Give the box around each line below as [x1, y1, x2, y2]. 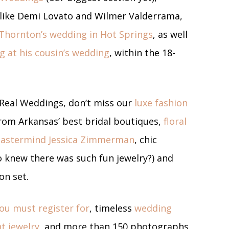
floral [164, 114, 187, 127]
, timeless [89, 201, 134, 214]
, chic [134, 133, 157, 146]
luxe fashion [134, 96, 188, 109]
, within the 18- [109, 46, 175, 59]
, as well [153, 28, 188, 40]
